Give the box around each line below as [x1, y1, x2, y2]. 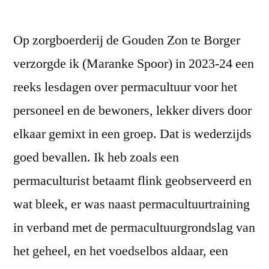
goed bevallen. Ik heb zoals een [13, 148, 179, 166]
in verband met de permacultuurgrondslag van [13, 219, 255, 236]
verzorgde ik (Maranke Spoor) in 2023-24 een [13, 55, 254, 72]
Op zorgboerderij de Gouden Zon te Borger [13, 31, 240, 49]
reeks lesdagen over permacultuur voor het [13, 78, 237, 95]
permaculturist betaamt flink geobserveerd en [13, 172, 252, 189]
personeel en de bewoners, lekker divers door [13, 101, 252, 119]
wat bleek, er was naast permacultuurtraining [13, 195, 250, 213]
